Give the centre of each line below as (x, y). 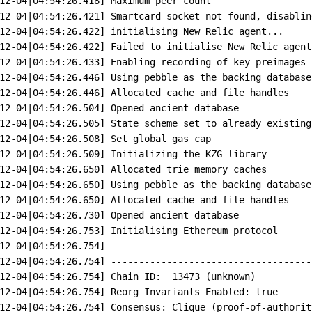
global (150, 138)
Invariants (172, 291)
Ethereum (206, 230)
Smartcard (136, 16)
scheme (161, 123)
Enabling (133, 62)
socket (184, 16)
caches (250, 169)
